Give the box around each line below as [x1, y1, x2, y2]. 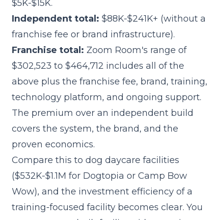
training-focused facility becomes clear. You [12, 202, 203, 213]
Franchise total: [12, 45, 84, 55]
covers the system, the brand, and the [12, 123, 178, 134]
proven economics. [12, 139, 95, 150]
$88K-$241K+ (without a [99, 13, 206, 24]
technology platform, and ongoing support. [12, 92, 201, 103]
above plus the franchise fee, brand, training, [12, 76, 207, 87]
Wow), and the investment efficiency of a [12, 186, 192, 197]
